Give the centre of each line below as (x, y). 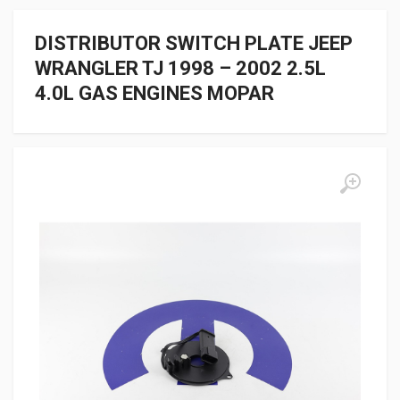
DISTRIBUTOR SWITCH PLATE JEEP (194, 44)
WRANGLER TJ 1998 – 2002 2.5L (180, 69)
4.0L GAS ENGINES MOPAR (154, 94)
